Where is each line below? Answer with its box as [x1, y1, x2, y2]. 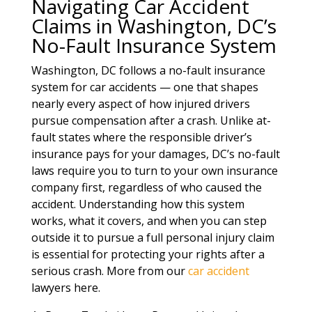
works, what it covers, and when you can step [31, 213, 267, 228]
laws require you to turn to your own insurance [31, 163, 278, 178]
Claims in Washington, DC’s [31, 13, 276, 39]
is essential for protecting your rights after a [31, 247, 265, 262]
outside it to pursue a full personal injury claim [31, 230, 274, 245]
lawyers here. [31, 280, 100, 295]
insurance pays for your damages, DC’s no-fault [31, 146, 280, 162]
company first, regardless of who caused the [31, 180, 262, 195]
